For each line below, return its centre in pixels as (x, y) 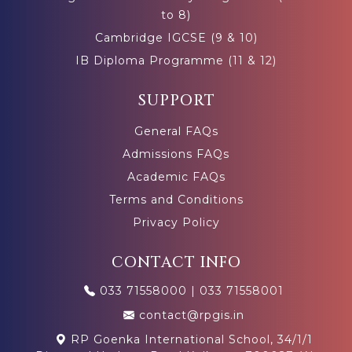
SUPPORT (176, 100)
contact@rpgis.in (192, 315)
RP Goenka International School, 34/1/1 (190, 339)
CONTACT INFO (176, 262)
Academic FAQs (176, 176)
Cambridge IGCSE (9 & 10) (176, 37)
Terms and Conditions (176, 199)
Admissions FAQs (176, 154)
